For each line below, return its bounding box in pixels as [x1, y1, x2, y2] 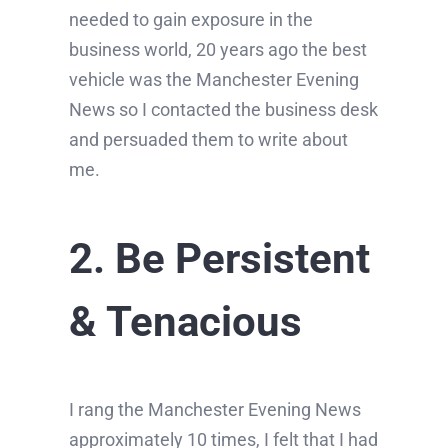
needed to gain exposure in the [68, 9, 313, 31]
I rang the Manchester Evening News [68, 399, 361, 421]
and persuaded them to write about [68, 129, 348, 151]
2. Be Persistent [68, 234, 370, 284]
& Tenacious [68, 297, 302, 347]
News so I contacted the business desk [68, 99, 378, 121]
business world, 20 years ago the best [68, 39, 367, 61]
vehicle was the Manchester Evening [68, 69, 359, 91]
